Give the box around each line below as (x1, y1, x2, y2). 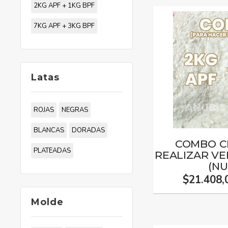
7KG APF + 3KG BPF (34, 21, 95, 31)
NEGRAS (62, 105, 88, 115)
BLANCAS (34, 126, 64, 135)
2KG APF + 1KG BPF (34, 1, 95, 10)
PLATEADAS (34, 146, 71, 155)
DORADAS (72, 126, 105, 135)
